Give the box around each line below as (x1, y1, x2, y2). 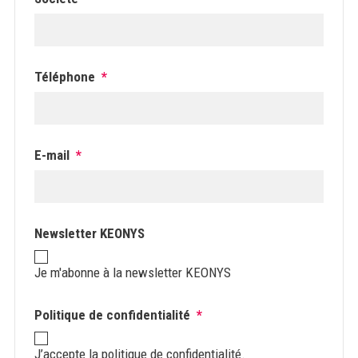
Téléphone (34, 69, 95, 85)
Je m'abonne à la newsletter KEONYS (34, 265, 231, 280)
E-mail (34, 147, 70, 163)
